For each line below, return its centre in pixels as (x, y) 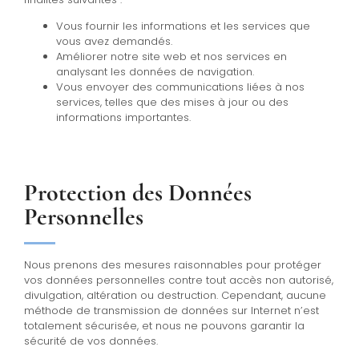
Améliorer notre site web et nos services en (171, 57)
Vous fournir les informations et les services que (183, 26)
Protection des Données (138, 193)
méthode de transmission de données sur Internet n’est (171, 311)
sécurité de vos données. (91, 341)
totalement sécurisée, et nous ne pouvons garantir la (164, 326)
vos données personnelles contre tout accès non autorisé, (179, 280)
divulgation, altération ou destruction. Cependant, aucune (175, 296)
